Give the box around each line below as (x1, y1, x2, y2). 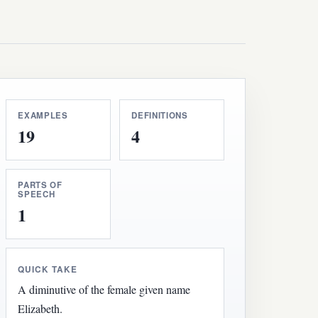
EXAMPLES (18, 109, 68, 121)
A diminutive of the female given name (18, 281, 191, 297)
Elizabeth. (18, 300, 63, 316)
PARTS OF (18, 178, 62, 191)
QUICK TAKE (18, 263, 77, 275)
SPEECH (18, 187, 55, 200)
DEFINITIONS (131, 109, 188, 121)
